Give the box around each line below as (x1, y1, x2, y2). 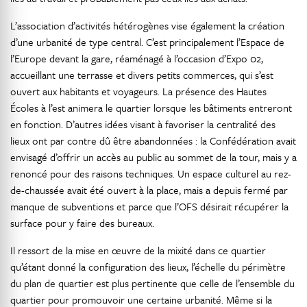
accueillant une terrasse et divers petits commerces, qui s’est (10, 67, 273, 83)
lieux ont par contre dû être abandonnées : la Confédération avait (10, 133, 296, 149)
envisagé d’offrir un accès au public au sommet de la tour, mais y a (10, 149, 297, 165)
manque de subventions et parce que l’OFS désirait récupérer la (10, 199, 288, 214)
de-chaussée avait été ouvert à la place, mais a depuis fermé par (10, 182, 288, 198)
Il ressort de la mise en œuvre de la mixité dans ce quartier (10, 243, 266, 258)
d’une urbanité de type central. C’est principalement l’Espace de (10, 34, 284, 50)
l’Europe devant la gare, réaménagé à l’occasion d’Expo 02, (10, 51, 263, 66)
